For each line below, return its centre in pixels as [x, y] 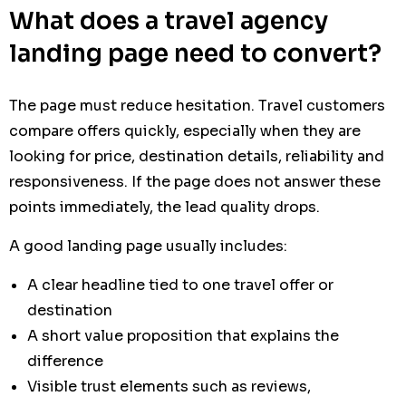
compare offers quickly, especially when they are [185, 130]
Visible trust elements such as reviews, [169, 386]
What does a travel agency [169, 21]
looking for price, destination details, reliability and [197, 156]
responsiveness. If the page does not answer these [195, 181]
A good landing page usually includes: [148, 246]
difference [65, 361]
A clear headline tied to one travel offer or [180, 285]
